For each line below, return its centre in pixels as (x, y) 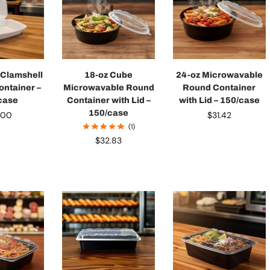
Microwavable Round (108, 87)
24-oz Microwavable (219, 75)
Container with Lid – (108, 100)
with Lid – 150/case (219, 100)
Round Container (219, 87)
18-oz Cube (109, 75)
